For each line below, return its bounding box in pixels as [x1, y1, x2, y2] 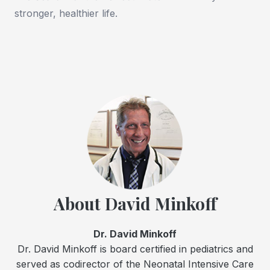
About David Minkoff [53, 192, 217, 215]
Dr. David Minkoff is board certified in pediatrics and [17, 243, 253, 256]
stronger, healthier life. [14, 7, 118, 20]
